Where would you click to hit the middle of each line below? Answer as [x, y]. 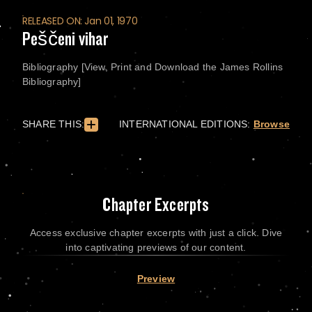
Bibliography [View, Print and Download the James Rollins [153, 67]
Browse [271, 124]
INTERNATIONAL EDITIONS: [185, 124]
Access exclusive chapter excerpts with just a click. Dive [156, 233]
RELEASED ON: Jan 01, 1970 [80, 21]
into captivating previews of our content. [156, 247]
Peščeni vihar [66, 39]
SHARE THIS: [54, 124]
